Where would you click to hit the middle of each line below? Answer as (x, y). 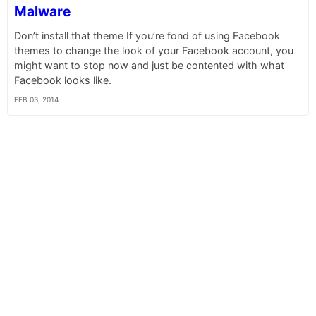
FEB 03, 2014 (36, 99)
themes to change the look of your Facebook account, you (153, 50)
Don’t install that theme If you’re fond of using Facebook (147, 35)
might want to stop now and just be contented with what (149, 65)
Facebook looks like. (62, 80)
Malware (42, 12)
